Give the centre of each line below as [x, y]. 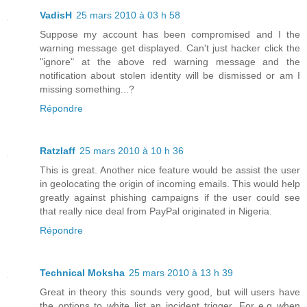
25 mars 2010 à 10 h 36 [132, 151]
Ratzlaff [58, 151]
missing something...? [87, 89]
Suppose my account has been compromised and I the [170, 35]
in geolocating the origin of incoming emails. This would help [170, 184]
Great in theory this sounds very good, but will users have [170, 292]
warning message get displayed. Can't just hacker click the [170, 48]
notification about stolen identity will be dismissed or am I [170, 76]
